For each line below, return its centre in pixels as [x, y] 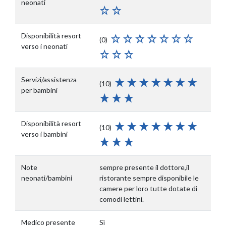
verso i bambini [44, 134]
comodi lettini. [122, 199]
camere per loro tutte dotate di [148, 188]
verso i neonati [44, 46]
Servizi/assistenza [49, 79]
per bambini [39, 90]
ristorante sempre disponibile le [149, 178]
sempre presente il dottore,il [144, 167]
